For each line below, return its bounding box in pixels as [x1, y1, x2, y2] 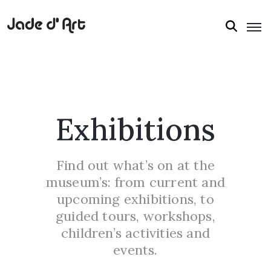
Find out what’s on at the [56, 157, 215, 174]
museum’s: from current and [45, 174, 226, 191]
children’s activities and [61, 224, 210, 242]
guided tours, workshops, [56, 207, 215, 225]
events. [113, 241, 158, 259]
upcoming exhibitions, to [57, 191, 214, 208]
